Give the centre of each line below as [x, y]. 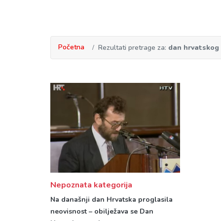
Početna [71, 47]
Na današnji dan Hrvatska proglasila [111, 200]
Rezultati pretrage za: [133, 48]
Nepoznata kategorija [91, 185]
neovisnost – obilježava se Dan [102, 212]
